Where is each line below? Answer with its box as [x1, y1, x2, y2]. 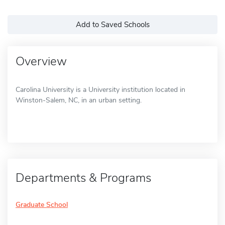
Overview [16, 53, 67, 69]
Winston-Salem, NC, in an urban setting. [16, 95, 142, 105]
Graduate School [16, 199, 68, 209]
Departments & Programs [16, 169, 151, 186]
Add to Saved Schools [75, 19, 150, 30]
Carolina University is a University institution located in [16, 84, 185, 94]
